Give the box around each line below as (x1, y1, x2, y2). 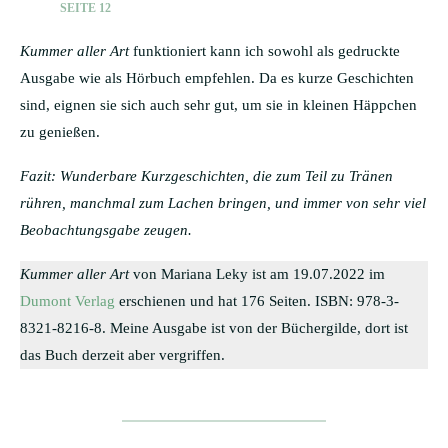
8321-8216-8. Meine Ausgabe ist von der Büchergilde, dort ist (20, 319, 408, 336)
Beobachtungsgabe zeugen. (20, 221, 192, 238)
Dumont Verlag (20, 292, 115, 309)
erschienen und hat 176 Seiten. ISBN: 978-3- (115, 292, 399, 309)
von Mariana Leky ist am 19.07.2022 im (133, 265, 385, 282)
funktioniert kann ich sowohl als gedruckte (129, 42, 400, 59)
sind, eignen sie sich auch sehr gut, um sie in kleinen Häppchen (20, 96, 417, 113)
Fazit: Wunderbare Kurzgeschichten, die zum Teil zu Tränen (20, 167, 393, 184)
